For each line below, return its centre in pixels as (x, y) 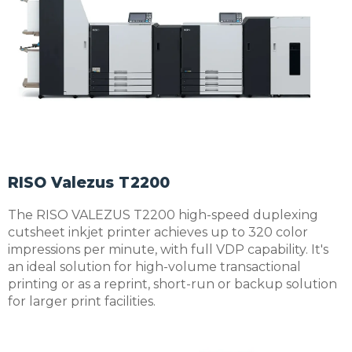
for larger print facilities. (82, 301)
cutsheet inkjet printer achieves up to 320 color (158, 232)
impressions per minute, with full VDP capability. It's (168, 249)
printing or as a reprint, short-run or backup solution (172, 284)
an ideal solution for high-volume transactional (154, 266)
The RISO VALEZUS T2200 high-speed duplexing (163, 214)
